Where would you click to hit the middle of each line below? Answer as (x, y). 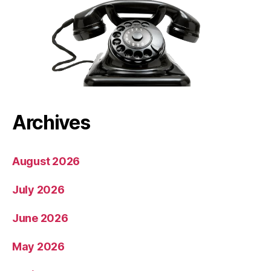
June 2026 (40, 218)
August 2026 (46, 162)
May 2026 (38, 247)
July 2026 (38, 190)
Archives (51, 123)
